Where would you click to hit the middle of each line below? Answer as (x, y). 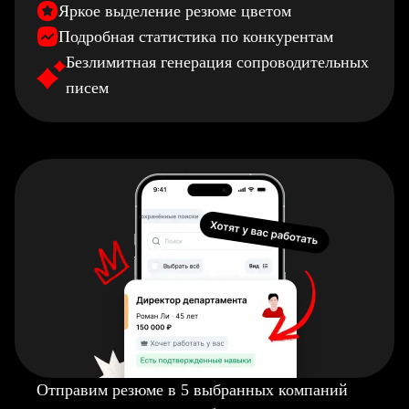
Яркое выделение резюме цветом (175, 11)
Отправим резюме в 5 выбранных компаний (192, 390)
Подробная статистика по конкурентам (196, 37)
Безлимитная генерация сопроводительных (217, 62)
